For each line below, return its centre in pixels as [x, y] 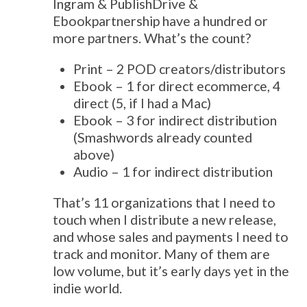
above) [94, 155]
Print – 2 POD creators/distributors [180, 69]
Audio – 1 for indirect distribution [173, 172]
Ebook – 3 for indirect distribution [175, 121]
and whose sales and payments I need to [171, 237]
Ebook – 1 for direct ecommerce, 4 [177, 86]
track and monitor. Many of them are [162, 254]
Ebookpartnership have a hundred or [161, 21]
